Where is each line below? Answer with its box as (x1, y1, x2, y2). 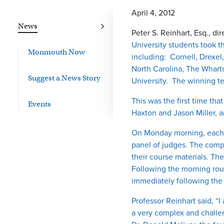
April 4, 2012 (131, 7, 175, 18)
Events (28, 99, 51, 108)
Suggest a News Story (28, 73, 100, 82)
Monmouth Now (28, 47, 85, 56)
